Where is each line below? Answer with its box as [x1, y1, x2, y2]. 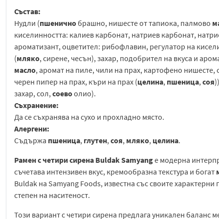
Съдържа [14, 135, 48, 146]
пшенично [40, 18, 76, 28]
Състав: [14, 6, 41, 17]
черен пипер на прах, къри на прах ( [14, 77, 137, 87]
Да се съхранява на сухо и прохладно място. [14, 112, 164, 122]
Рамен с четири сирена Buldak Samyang [14, 155, 153, 165]
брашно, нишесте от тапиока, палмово [76, 18, 212, 28]
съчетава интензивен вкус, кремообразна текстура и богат [14, 167, 216, 177]
